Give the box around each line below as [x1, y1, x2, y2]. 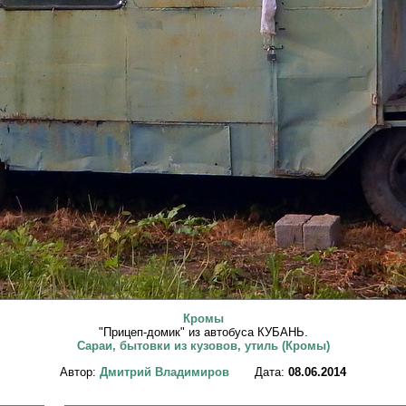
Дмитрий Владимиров [100, 364, 229, 379]
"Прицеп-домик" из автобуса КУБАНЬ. [98, 325, 308, 340]
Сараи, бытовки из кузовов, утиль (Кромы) [76, 339, 330, 353]
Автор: [60, 364, 100, 379]
